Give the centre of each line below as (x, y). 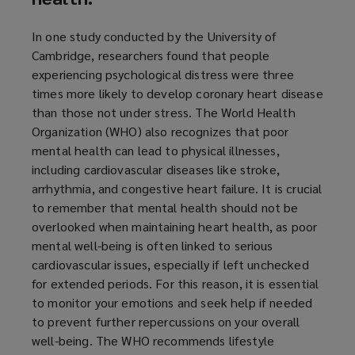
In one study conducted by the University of (155, 36)
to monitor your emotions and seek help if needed (172, 302)
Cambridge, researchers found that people (151, 55)
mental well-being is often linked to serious (153, 245)
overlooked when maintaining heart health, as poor (175, 226)
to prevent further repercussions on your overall (166, 321)
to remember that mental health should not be (165, 207)
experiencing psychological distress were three (163, 74)
